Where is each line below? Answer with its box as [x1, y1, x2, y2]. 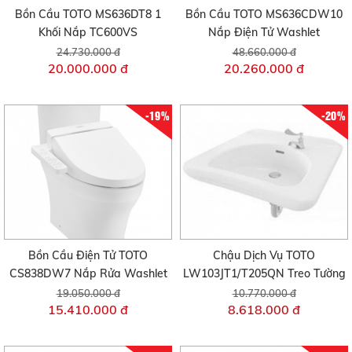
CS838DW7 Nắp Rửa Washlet [9, 266, 167, 280]
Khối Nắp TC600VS [38, 25, 137, 40]
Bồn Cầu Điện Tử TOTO [28, 247, 148, 262]
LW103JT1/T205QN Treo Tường [182, 266, 346, 280]
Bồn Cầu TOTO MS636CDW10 [185, 7, 343, 22]
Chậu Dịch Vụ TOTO [213, 247, 315, 262]
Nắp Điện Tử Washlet [208, 25, 320, 40]
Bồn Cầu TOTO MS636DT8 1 [15, 7, 161, 22]
